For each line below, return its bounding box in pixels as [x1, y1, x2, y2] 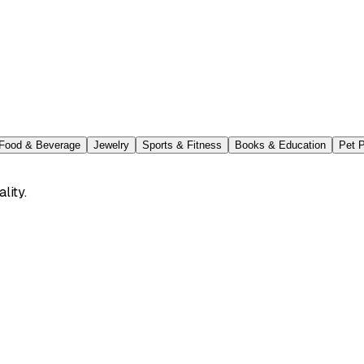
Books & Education [235, 138, 326, 151]
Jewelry [93, 138, 129, 151]
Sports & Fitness [142, 138, 222, 151]
